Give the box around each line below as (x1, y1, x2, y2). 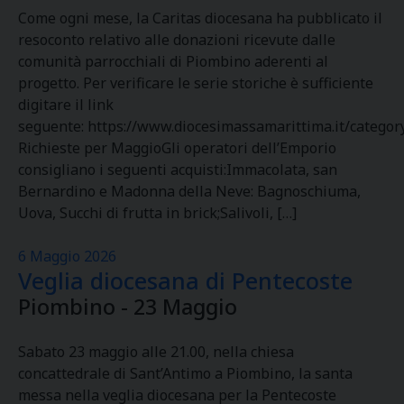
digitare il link (18, 95, 114, 115)
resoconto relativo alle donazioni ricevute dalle (18, 30, 335, 50)
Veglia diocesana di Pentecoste (18, 265, 353, 296)
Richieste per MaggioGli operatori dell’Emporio (18, 138, 336, 158)
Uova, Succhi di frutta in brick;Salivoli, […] (18, 203, 297, 223)
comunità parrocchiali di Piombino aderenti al (18, 51, 328, 71)
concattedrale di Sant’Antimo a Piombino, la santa (18, 363, 353, 383)
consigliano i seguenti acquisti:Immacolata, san (18, 160, 337, 179)
